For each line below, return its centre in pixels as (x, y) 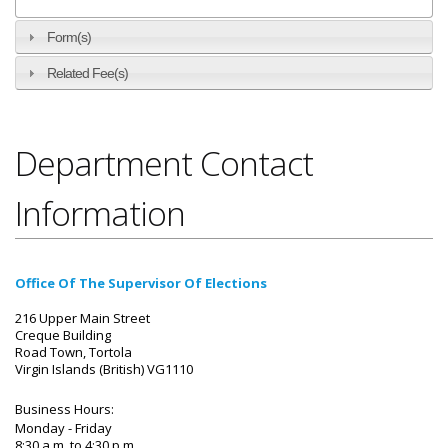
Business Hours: (64, 409)
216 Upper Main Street (82, 318)
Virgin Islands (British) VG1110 (104, 369)
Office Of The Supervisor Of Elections (141, 283)
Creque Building (63, 335)
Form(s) (69, 37)
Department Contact (164, 163)
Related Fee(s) (88, 73)
